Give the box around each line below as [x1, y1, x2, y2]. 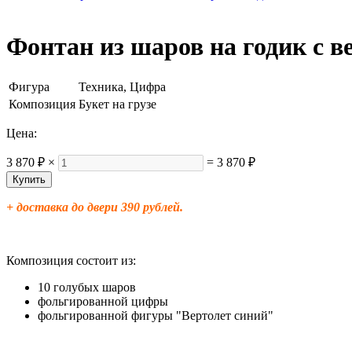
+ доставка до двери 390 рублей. [6, 200, 183, 214]
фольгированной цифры [38, 295, 171, 309]
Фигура [9, 80, 49, 94]
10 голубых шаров [38, 280, 136, 295]
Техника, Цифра [79, 80, 166, 94]
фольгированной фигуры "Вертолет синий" [38, 309, 273, 323]
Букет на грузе [79, 97, 156, 112]
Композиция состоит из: [6, 254, 136, 268]
